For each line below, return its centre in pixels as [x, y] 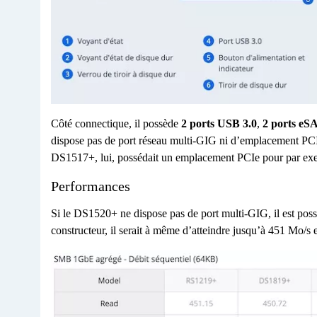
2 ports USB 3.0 [219, 123]
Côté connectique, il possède [116, 123]
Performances [91, 186]
